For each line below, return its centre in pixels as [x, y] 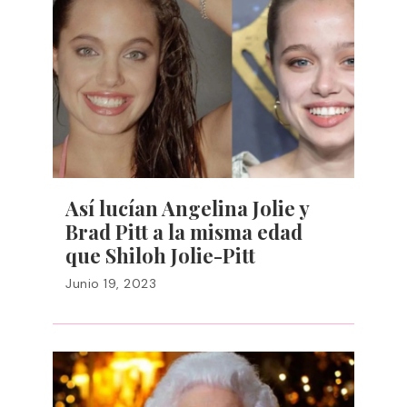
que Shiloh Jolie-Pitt [160, 255]
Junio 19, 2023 [111, 283]
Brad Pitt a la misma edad [184, 232]
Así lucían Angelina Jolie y [187, 208]
